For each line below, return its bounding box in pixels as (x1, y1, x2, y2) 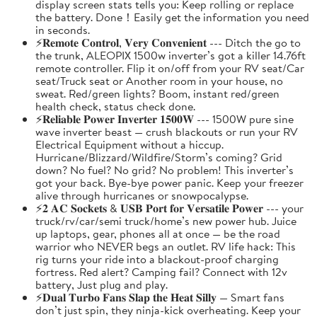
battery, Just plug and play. (35, 276, 168, 292)
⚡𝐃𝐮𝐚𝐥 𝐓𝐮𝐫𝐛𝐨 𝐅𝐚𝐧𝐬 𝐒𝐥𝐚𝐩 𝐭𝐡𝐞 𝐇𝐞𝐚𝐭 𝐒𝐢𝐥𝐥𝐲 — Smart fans (35, 289, 284, 305)
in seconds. (35, 21, 90, 38)
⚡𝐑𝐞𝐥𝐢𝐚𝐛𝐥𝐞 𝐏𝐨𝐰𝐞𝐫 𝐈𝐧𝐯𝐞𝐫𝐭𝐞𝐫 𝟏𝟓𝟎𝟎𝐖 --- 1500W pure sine (35, 110, 294, 127)
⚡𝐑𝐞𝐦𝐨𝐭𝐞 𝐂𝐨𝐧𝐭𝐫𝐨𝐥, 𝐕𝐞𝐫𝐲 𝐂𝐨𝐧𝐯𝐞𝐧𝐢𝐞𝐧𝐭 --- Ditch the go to (35, 34, 301, 50)
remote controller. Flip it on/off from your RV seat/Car (35, 59, 304, 76)
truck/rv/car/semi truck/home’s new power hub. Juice (35, 212, 296, 229)
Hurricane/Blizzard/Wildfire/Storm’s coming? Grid (35, 149, 282, 165)
